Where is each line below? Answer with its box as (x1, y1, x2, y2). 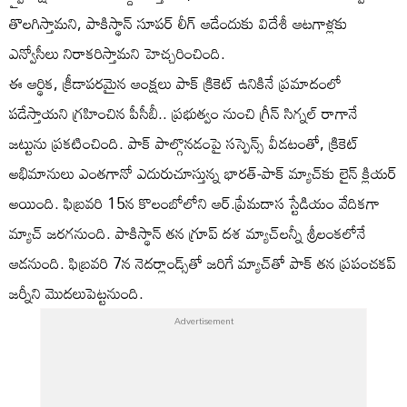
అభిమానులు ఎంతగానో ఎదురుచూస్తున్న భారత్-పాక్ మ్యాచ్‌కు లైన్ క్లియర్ (9, 157, 397, 188)
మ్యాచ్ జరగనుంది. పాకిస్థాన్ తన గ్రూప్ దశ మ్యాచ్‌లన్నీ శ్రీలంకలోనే (9, 217, 366, 248)
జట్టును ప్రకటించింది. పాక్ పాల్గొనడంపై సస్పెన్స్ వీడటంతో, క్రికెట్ (9, 127, 359, 158)
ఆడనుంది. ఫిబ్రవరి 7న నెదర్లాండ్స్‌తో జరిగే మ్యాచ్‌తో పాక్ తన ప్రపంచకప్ (9, 247, 396, 278)
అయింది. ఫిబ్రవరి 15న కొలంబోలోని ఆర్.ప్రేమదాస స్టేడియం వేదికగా (9, 187, 380, 218)
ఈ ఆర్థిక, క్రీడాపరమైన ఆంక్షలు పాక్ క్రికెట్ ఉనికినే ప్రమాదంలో (9, 67, 342, 98)
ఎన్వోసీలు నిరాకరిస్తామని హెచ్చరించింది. (9, 37, 225, 68)
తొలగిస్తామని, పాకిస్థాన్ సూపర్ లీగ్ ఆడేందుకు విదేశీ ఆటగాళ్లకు (9, 7, 348, 38)
